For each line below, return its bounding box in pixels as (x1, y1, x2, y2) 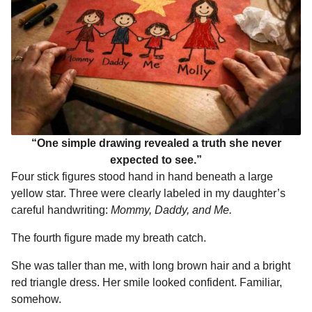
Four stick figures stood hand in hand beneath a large (11, 170, 273, 182)
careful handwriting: (11, 203, 111, 216)
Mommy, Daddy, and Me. (111, 203, 232, 216)
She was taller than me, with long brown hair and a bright (11, 260, 290, 272)
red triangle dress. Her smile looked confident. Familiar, (11, 276, 282, 289)
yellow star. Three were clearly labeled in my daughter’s (11, 187, 286, 199)
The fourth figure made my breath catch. (11, 231, 206, 244)
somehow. (11, 293, 61, 306)
